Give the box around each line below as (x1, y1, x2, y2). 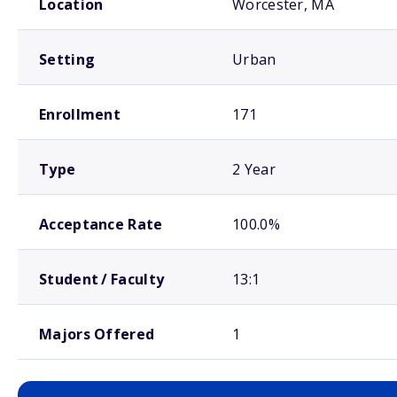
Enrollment (39, 105, 121, 125)
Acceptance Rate (39, 214, 163, 235)
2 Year (232, 160, 276, 180)
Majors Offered (39, 324, 155, 345)
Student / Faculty (39, 269, 165, 290)
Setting (39, 50, 96, 70)
